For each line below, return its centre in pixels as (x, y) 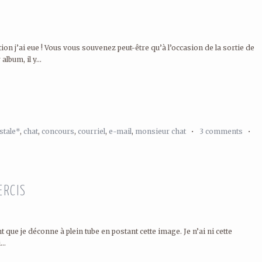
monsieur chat (161, 131)
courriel (92, 131)
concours (58, 131)
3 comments (221, 131)
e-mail (120, 131)
